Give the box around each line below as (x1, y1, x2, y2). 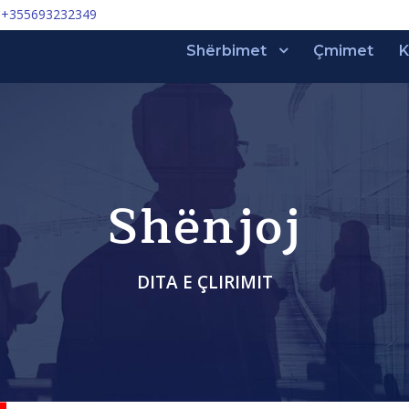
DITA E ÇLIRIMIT (136, 269, 273, 294)
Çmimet (313, 42, 373, 59)
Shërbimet (186, 42, 267, 59)
